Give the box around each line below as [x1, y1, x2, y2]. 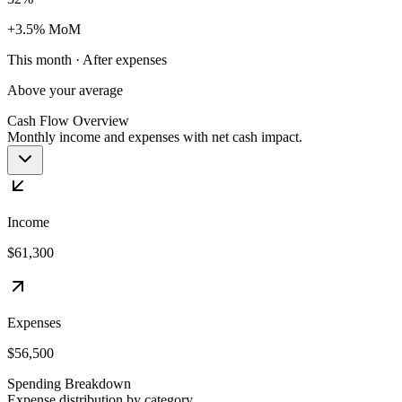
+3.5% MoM [7, 21, 81, 37]
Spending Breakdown [7, 375, 131, 391]
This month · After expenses [7, 51, 167, 67]
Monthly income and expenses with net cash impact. [7, 128, 302, 144]
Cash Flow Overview [7, 112, 129, 128]
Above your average [7, 82, 123, 98]
